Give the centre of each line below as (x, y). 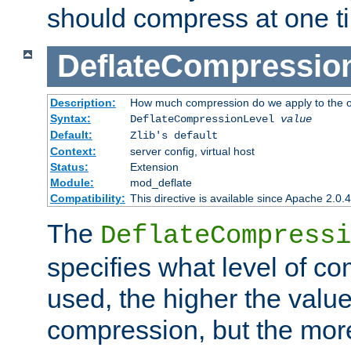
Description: (83, 102)
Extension (154, 166)
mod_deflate (161, 182)
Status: (69, 166)
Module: (72, 182)
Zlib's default (174, 135)
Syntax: (70, 118)
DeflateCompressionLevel (205, 119)
